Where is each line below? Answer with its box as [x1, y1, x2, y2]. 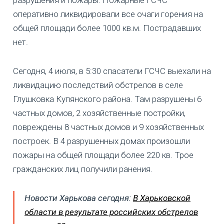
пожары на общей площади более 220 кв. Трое [13, 149, 193, 160]
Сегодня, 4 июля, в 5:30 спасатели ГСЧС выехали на [13, 65, 211, 76]
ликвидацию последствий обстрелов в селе [13, 79, 183, 90]
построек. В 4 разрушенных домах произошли [13, 135, 190, 146]
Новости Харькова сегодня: [24, 192, 133, 203]
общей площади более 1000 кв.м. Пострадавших [13, 22, 201, 33]
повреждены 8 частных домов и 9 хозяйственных [13, 121, 204, 132]
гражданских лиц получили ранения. [13, 163, 152, 174]
